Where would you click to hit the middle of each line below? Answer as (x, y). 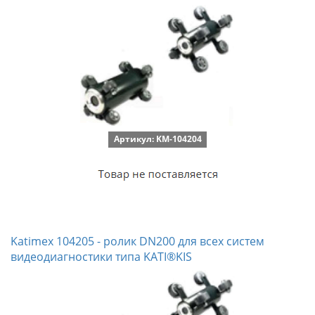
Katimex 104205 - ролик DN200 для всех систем (137, 241)
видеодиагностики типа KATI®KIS (101, 257)
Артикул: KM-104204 (157, 139)
